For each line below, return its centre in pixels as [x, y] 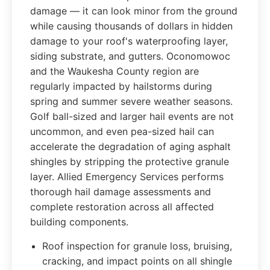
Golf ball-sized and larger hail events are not [132, 116]
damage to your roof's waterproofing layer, [129, 41]
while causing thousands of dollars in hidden [131, 26]
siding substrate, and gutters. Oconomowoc [130, 56]
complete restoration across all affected [122, 207]
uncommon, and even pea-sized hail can [122, 131]
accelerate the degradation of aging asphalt [130, 146]
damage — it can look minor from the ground [134, 11]
